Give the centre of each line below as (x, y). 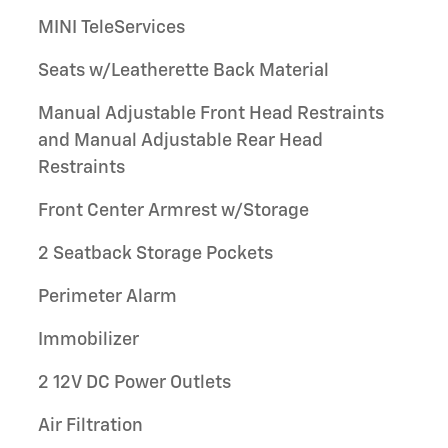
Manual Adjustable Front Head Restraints (211, 114)
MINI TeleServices (111, 28)
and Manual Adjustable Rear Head (180, 141)
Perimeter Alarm (107, 297)
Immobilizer (88, 340)
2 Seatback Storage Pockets (155, 254)
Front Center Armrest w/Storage (173, 211)
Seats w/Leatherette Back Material (183, 71)
